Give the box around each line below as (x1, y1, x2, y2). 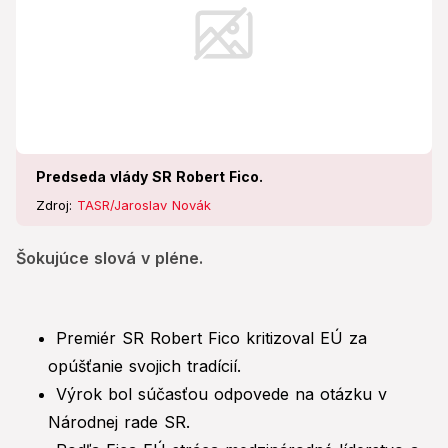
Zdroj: (36, 197, 77, 214)
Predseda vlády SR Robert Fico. (36, 168, 263, 186)
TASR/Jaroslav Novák (77, 197, 211, 214)
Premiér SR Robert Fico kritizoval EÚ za (56, 328, 367, 349)
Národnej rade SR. (48, 412, 190, 433)
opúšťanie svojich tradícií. (48, 356, 241, 377)
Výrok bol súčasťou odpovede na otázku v (56, 384, 387, 405)
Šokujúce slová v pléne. (16, 248, 203, 269)
